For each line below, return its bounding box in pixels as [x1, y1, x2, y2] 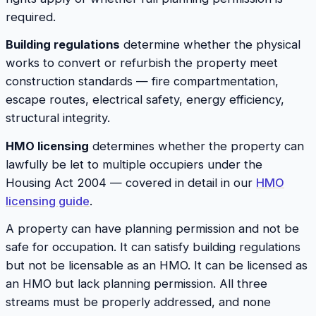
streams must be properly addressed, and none [6, 295, 271, 310]
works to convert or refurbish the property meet [6, 56, 278, 71]
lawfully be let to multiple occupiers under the [6, 157, 262, 171]
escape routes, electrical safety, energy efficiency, [6, 92, 284, 107]
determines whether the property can [89, 138, 304, 153]
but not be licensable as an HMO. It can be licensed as [6, 258, 308, 273]
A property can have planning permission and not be [6, 221, 299, 236]
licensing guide [6, 193, 90, 208]
